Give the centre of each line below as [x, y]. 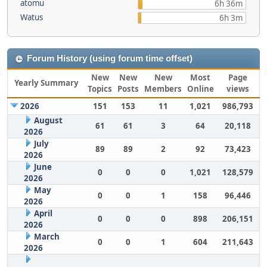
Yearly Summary [46, 83]
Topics [100, 89]
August [48, 120]
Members [163, 89]
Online [200, 89]
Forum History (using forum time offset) [110, 58]
